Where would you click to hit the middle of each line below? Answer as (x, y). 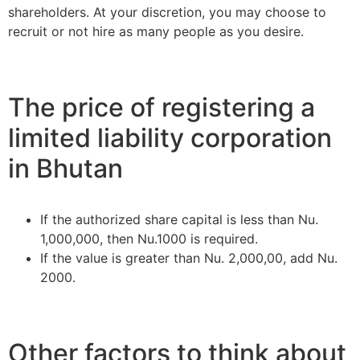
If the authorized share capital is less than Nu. (179, 220)
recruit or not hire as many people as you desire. (156, 32)
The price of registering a (162, 108)
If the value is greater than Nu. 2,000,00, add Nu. (189, 258)
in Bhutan (65, 169)
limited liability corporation (170, 138)
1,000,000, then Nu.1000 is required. (149, 239)
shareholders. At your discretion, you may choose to (167, 12)
